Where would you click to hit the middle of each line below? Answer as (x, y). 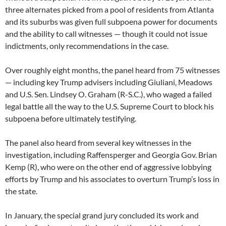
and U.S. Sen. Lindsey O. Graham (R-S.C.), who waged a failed (108, 94)
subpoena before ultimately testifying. (71, 119)
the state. (21, 191)
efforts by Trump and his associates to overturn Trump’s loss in (112, 179)
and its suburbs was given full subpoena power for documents (111, 22)
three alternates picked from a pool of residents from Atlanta (109, 10)
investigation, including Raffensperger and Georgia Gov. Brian (111, 155)
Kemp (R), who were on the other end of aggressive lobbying (108, 167)
